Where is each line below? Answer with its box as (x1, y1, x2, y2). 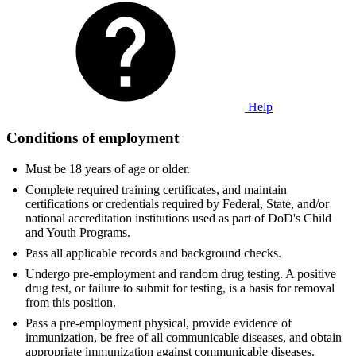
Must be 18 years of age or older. (25, 161, 190, 176)
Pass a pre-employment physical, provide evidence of (25, 315, 292, 330)
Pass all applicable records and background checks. (25, 246, 281, 260)
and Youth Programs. (25, 225, 130, 239)
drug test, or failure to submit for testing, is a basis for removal (25, 281, 335, 295)
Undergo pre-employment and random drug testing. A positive (25, 266, 336, 281)
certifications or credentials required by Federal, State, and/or (25, 196, 329, 211)
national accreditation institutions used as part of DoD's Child (25, 211, 331, 225)
